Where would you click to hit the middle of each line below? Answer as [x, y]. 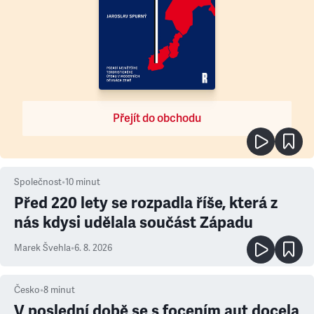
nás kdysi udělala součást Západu [134, 223]
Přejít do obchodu [157, 118]
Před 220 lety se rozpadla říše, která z [146, 203]
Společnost [38, 182]
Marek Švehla [42, 248]
